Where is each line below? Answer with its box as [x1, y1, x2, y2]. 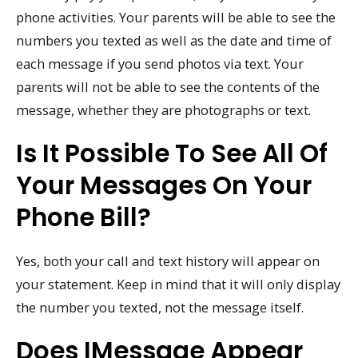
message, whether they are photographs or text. [16, 101, 311, 120]
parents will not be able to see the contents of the [16, 78, 320, 97]
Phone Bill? [16, 200, 151, 235]
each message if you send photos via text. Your [16, 54, 304, 74]
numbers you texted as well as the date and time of [16, 31, 332, 50]
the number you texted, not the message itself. [16, 298, 304, 316]
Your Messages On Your [16, 168, 312, 203]
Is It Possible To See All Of [16, 136, 328, 171]
